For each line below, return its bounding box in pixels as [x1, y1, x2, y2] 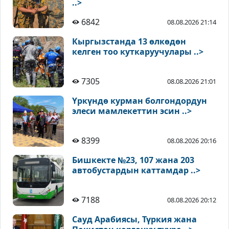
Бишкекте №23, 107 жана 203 [72, 154, 194, 166]
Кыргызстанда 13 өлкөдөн [72, 36, 186, 48]
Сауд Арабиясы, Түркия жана [72, 214, 197, 225]
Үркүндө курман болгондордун [72, 95, 207, 107]
